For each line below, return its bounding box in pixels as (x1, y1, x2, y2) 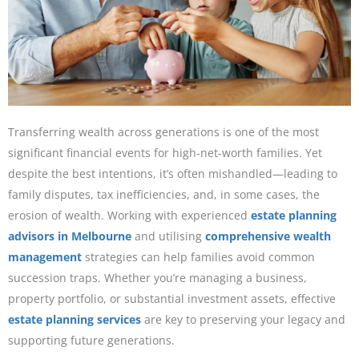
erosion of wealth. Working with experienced (8, 208, 251, 224)
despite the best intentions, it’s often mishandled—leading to (8, 166, 337, 182)
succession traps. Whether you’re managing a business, (8, 270, 307, 286)
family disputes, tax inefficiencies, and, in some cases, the (8, 187, 320, 203)
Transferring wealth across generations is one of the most (8, 124, 319, 140)
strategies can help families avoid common (82, 249, 315, 265)
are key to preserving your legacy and (141, 312, 345, 328)
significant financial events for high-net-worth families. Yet (8, 145, 322, 161)
